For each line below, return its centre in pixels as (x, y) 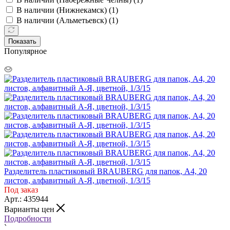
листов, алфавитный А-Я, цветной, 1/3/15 (77, 180)
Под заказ (21, 189)
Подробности (28, 218)
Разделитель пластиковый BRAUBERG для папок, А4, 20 (106, 171)
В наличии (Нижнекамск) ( (64, 10)
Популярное (25, 51)
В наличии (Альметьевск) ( (64, 20)
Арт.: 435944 (26, 199)
